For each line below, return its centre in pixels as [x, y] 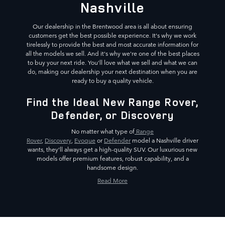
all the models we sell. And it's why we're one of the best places [113, 53]
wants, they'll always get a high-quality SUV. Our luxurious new [113, 149]
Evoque [85, 140]
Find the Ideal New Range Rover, [113, 102]
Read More [113, 181]
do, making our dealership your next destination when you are [113, 71]
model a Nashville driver [164, 140]
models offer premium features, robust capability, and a [113, 158]
